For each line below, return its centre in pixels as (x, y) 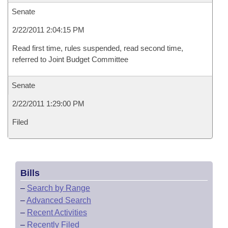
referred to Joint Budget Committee (70, 59)
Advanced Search (59, 200)
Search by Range (59, 188)
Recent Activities (57, 212)
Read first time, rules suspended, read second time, (98, 48)
